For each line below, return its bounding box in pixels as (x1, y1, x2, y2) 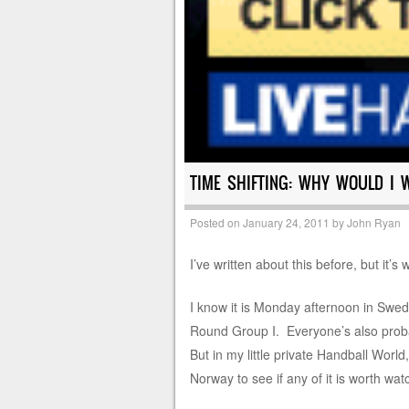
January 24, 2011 (242, 215, 330, 231)
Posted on (189, 215, 243, 231)
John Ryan (346, 215, 401, 231)
